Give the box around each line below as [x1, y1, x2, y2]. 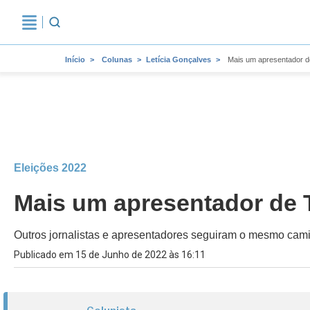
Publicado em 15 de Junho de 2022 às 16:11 [14, 249, 206, 260]
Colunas [102, 55, 132, 64]
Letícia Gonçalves [146, 55, 211, 64]
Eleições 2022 [14, 162, 86, 174]
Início [65, 55, 85, 64]
